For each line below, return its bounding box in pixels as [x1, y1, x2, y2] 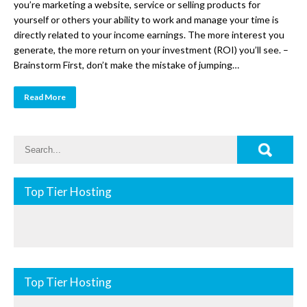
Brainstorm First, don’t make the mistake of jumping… [14, 58, 239, 71]
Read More [24, 91, 66, 102]
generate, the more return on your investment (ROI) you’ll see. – [14, 43, 288, 56]
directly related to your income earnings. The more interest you [14, 28, 284, 40]
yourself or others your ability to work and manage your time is [14, 13, 279, 25]
